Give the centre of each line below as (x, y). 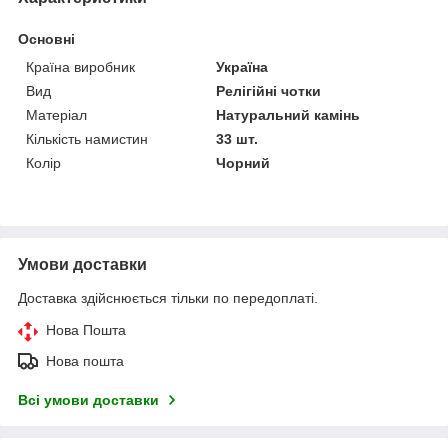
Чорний (243, 162)
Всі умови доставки (88, 399)
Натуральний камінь (288, 114)
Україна (242, 66)
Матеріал (56, 114)
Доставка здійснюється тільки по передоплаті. (168, 297)
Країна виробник (80, 66)
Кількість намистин (87, 138)
